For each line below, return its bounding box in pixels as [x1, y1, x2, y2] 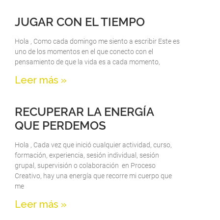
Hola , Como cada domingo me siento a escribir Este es [15, 37, 180, 45]
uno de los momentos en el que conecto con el [15, 47, 153, 55]
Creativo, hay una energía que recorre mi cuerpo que [15, 171, 172, 180]
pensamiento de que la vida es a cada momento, [15, 57, 160, 66]
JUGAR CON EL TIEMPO [15, 14, 145, 29]
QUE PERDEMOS [15, 118, 106, 133]
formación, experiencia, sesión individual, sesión [15, 151, 159, 159]
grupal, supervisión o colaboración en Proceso [15, 161, 156, 169]
